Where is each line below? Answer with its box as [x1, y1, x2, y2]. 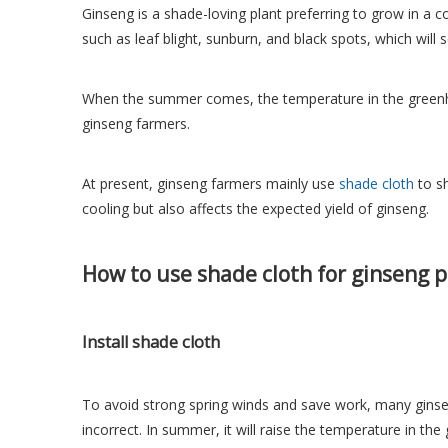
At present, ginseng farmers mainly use [82, 174, 339, 193]
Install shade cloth [82, 331, 220, 353]
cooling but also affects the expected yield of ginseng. [82, 199, 429, 218]
